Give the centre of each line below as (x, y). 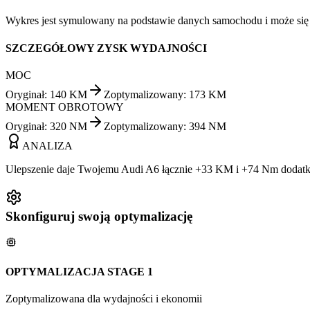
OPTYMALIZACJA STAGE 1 (79, 271)
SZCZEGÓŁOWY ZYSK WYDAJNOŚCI (106, 48)
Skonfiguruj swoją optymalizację (99, 216)
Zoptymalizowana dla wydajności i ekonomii (104, 298)
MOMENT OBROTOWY (65, 107)
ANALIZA (47, 145)
